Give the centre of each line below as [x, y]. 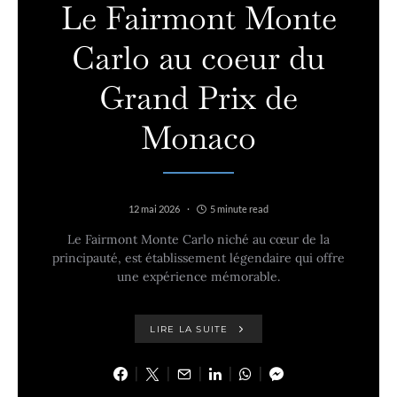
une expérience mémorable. [198, 276]
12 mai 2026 [154, 209]
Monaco [198, 138]
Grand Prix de [198, 98]
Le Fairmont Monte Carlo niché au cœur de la [198, 239]
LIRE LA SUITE [189, 329]
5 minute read [239, 209]
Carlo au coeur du [198, 58]
